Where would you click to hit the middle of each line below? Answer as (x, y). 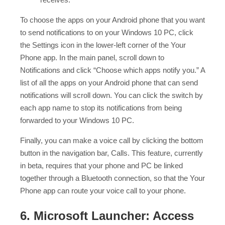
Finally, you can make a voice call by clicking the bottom (112, 140)
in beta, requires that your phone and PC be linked (101, 165)
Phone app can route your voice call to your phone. (103, 190)
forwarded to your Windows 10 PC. (77, 120)
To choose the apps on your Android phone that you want (113, 20)
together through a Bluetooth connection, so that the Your (113, 178)
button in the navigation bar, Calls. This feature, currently (111, 153)
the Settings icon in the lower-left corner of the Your (103, 45)
